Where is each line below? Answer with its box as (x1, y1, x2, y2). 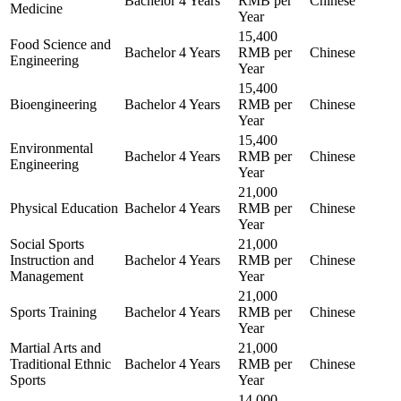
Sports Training (10, 303, 97, 320)
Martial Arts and (10, 339, 101, 355)
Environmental (10, 140, 93, 156)
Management (10, 268, 83, 284)
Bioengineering (10, 96, 97, 112)
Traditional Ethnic (10, 355, 111, 371)
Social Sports (10, 235, 84, 252)
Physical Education (10, 200, 118, 216)
